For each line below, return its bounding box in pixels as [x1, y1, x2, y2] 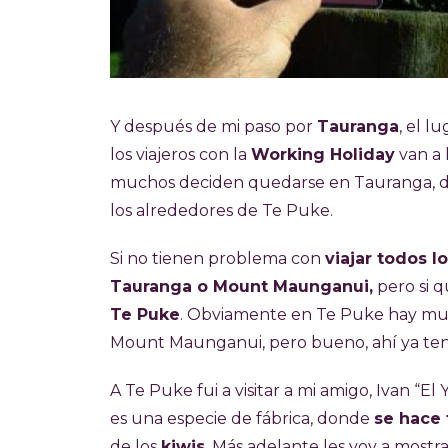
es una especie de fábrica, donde [110, 408, 374, 428]
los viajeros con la [110, 144, 251, 164]
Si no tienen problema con [110, 248, 325, 268]
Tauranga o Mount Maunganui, [110, 276, 373, 296]
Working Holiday [251, 144, 395, 164]
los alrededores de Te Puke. [110, 200, 333, 220]
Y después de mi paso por [110, 116, 317, 136]
